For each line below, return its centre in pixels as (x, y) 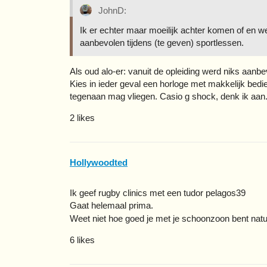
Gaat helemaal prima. (111, 205)
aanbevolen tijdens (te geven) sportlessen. (162, 43)
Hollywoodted (99, 162)
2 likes (82, 118)
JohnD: (111, 11)
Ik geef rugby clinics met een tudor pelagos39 (158, 193)
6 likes (82, 240)
